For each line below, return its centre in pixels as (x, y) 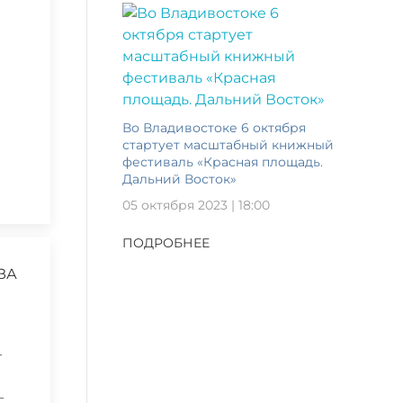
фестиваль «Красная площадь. (223, 161)
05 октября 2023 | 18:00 (196, 205)
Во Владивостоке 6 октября (214, 127)
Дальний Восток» (179, 179)
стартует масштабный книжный (228, 144)
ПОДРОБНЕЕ (166, 243)
